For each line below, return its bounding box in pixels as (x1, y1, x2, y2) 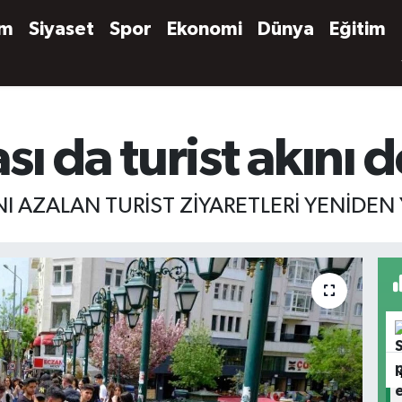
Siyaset (29, 20, 95, 39)
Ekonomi (167, 20, 243, 39)
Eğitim (329, 20, 387, 39)
